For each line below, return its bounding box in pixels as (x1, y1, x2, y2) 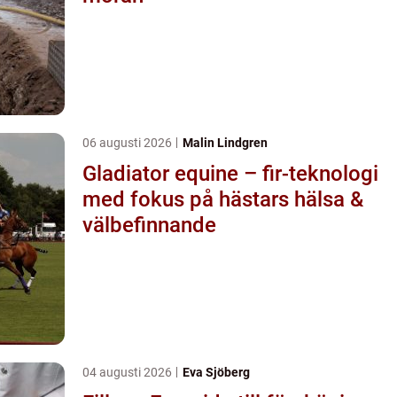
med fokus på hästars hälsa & (82, 186, 363, 212)
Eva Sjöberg (183, 364, 250, 379)
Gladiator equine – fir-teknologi (82, 160, 378, 186)
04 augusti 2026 (82, 364, 175, 379)
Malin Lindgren (183, 135, 268, 150)
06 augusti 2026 (82, 135, 175, 150)
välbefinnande (82, 212, 216, 237)
